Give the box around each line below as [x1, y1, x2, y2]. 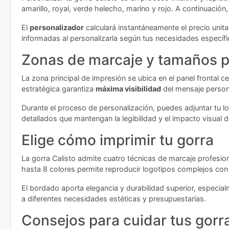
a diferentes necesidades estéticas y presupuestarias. [21, 194, 206, 203]
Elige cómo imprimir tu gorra [21, 131, 214, 149]
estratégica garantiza [21, 84, 96, 94]
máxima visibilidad [96, 84, 161, 94]
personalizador [30, 23, 84, 32]
